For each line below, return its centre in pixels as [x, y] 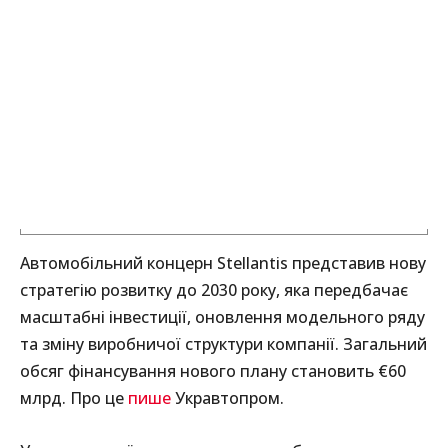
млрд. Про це [74, 397]
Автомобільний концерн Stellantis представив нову [223, 262]
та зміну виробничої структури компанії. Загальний [223, 343]
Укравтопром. [227, 397]
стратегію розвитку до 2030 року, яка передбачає [214, 289]
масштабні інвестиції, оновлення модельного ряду [222, 316]
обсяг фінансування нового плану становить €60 [213, 370]
